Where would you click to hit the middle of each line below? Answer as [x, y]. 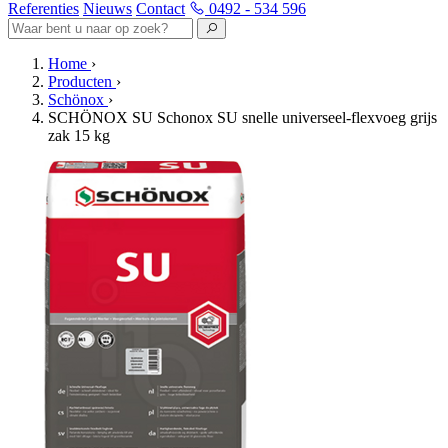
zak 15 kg [79, 135]
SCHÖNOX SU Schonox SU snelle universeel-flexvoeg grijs [242, 117]
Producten [80, 81]
